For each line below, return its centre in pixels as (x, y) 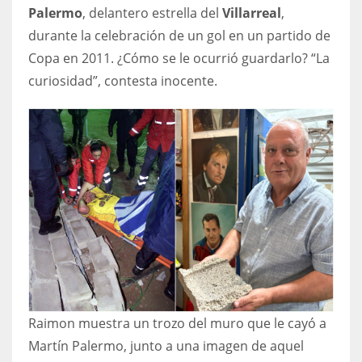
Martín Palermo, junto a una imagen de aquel (166, 345)
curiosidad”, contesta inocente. (123, 80)
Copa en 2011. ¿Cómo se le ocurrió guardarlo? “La (179, 58)
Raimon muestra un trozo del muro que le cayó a (177, 323)
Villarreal (252, 13)
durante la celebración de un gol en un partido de (179, 35)
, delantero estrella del (152, 13)
